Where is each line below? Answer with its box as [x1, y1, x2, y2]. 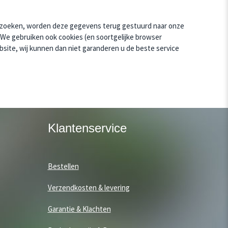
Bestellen [47, 161, 79, 172]
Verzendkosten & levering [47, 183, 130, 193]
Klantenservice [47, 121, 127, 135]
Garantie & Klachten [47, 204, 111, 214]
